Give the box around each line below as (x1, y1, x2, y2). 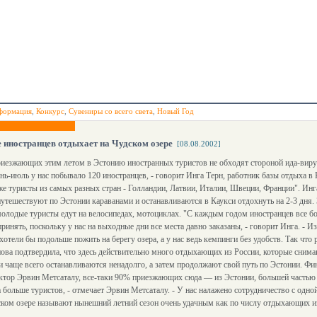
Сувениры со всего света (69, 107, 153, 115)
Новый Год (157, 107, 194, 115)
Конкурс (36, 107, 64, 115)
